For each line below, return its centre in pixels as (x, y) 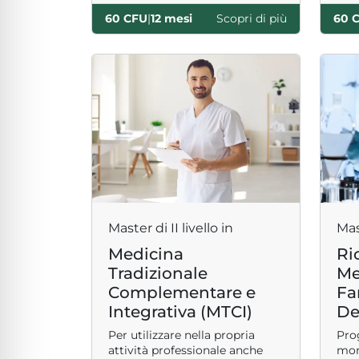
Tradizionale (158, 273)
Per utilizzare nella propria (182, 335)
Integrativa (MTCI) (180, 312)
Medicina (146, 254)
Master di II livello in (171, 228)
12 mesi (171, 18)
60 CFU (126, 18)
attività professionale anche (186, 350)
